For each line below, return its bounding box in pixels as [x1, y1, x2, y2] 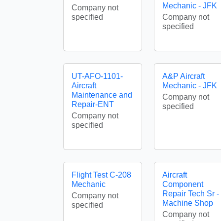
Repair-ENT [72, 100, 114, 109]
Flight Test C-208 [72, 171, 131, 179]
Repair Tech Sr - [162, 189, 219, 198]
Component [162, 180, 203, 188]
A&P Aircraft [162, 72, 205, 80]
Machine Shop [162, 199, 213, 207]
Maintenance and [72, 91, 132, 99]
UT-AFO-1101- [72, 72, 123, 80]
